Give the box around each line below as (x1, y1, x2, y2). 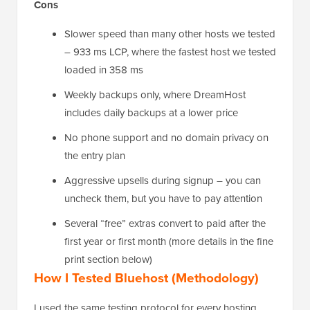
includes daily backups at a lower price (64, 105, 238, 121)
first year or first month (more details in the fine (64, 234, 273, 250)
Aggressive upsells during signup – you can (64, 173, 261, 189)
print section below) (64, 252, 152, 268)
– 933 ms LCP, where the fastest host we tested (64, 44, 276, 60)
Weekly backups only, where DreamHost (64, 87, 246, 103)
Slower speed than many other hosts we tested (64, 26, 275, 42)
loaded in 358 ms (64, 62, 143, 78)
